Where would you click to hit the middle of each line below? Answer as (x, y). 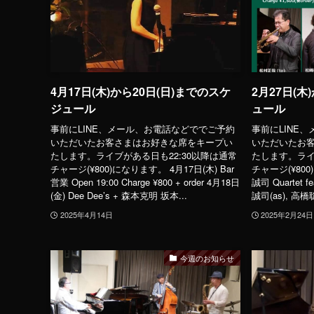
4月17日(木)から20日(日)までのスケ (141, 92)
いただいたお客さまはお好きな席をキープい (142, 142)
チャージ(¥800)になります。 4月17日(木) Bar (142, 168)
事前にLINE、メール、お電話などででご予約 (143, 128)
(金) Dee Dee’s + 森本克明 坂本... (119, 195)
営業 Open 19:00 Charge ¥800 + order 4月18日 (145, 182)
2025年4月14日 (86, 214)
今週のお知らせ (207, 258)
